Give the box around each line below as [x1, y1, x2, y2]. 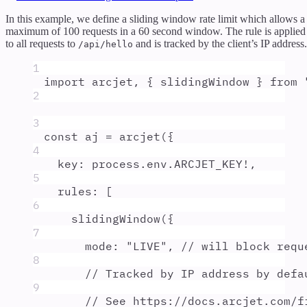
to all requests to [5, 37, 78, 49]
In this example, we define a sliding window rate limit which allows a [5, 12, 305, 25]
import [44, 74, 85, 88]
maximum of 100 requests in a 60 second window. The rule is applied [5, 25, 306, 37]
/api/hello [78, 38, 133, 49]
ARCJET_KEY [174, 156, 243, 171]
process [92, 156, 140, 171]
